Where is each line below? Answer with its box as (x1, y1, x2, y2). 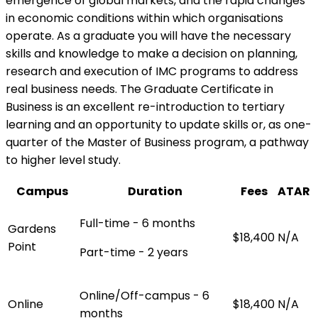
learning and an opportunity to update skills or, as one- (6, 116, 312, 133)
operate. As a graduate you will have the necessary (6, 28, 291, 45)
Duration (127, 183, 182, 200)
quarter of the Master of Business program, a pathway (6, 134, 309, 151)
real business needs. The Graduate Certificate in (6, 81, 273, 98)
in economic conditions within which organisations (6, 10, 283, 27)
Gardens (8, 221, 56, 238)
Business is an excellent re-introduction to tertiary (6, 99, 285, 116)
